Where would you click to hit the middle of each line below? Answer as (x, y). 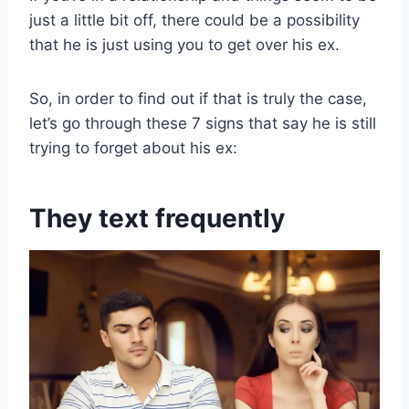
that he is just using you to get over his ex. (184, 45)
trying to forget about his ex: (133, 148)
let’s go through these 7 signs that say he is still (203, 124)
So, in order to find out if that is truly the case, (198, 99)
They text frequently (157, 219)
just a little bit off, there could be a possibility (194, 21)
